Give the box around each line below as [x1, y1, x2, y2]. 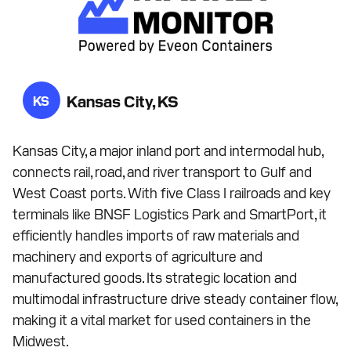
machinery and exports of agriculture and [13, 246, 262, 265]
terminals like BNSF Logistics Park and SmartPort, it [13, 204, 327, 223]
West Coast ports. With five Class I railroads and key [13, 183, 331, 201]
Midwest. [13, 331, 69, 349]
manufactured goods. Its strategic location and [13, 267, 297, 286]
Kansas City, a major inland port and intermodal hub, [13, 140, 323, 159]
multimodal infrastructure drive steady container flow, [13, 288, 337, 307]
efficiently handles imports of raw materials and [13, 225, 299, 244]
